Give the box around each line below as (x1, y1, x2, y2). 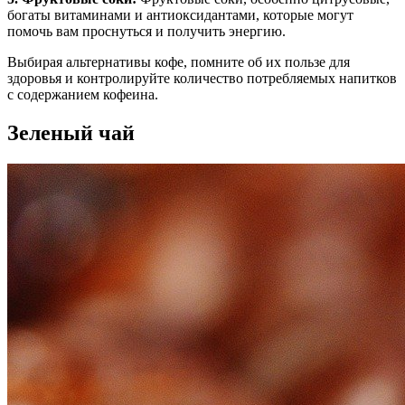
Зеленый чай (7, 121, 135, 146)
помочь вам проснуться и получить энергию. (7, 24, 286, 40)
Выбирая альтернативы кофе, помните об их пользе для (7, 54, 350, 71)
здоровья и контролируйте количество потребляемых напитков (7, 71, 397, 87)
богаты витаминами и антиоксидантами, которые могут (7, 7, 353, 24)
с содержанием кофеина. (7, 87, 158, 103)
